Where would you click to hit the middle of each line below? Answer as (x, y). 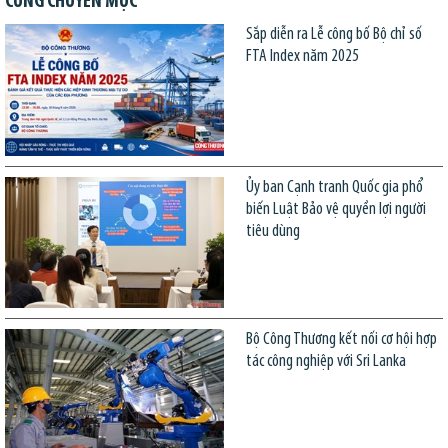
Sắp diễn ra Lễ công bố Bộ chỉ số (333, 35)
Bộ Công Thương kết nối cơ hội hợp (341, 340)
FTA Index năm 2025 (302, 57)
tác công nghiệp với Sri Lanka (325, 362)
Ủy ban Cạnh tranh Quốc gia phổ (334, 187)
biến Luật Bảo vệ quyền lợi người (335, 209)
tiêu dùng (272, 231)
